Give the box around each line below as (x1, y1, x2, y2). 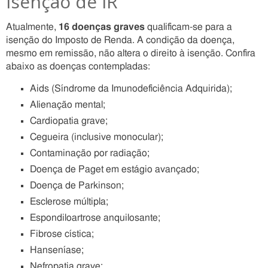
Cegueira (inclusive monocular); (30, 132, 163, 142)
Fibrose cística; (30, 229, 94, 239)
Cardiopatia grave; (30, 116, 108, 126)
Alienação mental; (30, 100, 105, 109)
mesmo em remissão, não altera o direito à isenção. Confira (6, 48, 255, 58)
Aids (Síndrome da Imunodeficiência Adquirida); (30, 84, 232, 93)
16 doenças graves (59, 22, 145, 32)
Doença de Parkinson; (30, 181, 124, 190)
